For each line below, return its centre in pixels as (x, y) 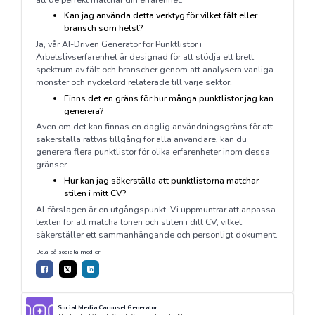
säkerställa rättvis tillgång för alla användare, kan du (141, 139)
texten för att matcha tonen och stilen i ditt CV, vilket (139, 221)
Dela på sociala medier (68, 252)
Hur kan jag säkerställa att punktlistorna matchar (161, 181)
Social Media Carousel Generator (108, 307)
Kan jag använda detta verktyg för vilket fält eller (160, 15)
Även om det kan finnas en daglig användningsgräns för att (154, 127)
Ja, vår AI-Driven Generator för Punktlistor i (118, 44)
